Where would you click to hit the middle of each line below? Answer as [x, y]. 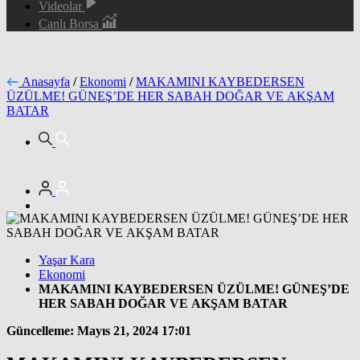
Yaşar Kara [67, 260]
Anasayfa [46, 81]
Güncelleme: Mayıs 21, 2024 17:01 [99, 330]
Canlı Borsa [70, 23]
